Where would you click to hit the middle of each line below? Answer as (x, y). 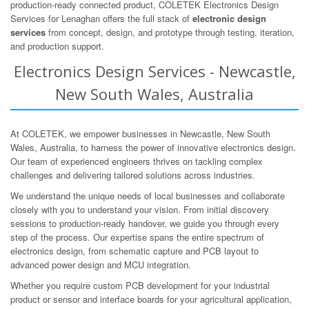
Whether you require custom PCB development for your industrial (140, 285)
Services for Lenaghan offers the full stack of (101, 18)
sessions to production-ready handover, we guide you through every (145, 223)
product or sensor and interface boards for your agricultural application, (151, 299)
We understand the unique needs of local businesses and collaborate (148, 195)
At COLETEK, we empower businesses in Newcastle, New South (140, 133)
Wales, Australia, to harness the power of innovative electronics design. (153, 147)
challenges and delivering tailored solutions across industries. (133, 175)
